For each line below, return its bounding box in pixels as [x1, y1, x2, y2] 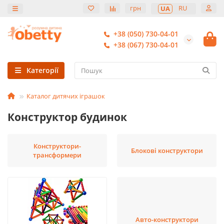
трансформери [33, 150, 81, 159]
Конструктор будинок [7, 110, 127, 124]
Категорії [26, 65, 58, 75]
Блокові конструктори [130, 146, 203, 155]
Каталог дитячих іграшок [26, 91, 105, 100]
